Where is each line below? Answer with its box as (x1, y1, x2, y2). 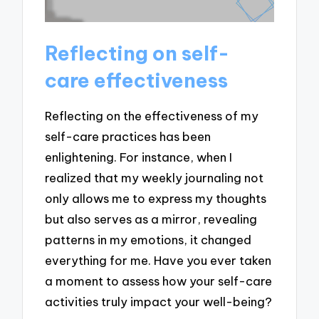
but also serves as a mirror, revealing (45, 211, 258, 226)
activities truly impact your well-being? (45, 293, 273, 309)
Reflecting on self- (45, 41, 230, 66)
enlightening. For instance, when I (45, 149, 233, 164)
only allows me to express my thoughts (45, 190, 267, 206)
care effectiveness (45, 68, 229, 93)
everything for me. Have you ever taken (45, 252, 272, 268)
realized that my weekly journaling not (45, 169, 264, 185)
